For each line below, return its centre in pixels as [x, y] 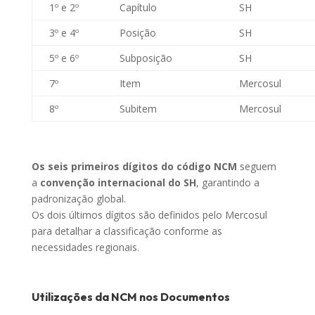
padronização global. [78, 199]
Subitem [138, 109]
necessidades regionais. [85, 247]
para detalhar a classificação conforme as [127, 231]
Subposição [146, 58]
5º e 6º [64, 58]
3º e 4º [64, 33]
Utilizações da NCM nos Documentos [130, 297]
